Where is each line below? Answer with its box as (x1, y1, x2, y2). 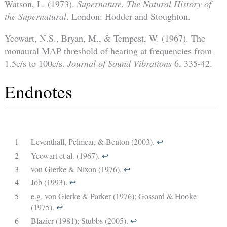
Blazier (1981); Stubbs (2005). (30, 215, 130, 226)
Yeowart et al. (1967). (30, 149, 102, 161)
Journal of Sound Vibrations (67, 57, 172, 70)
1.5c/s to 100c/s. (4, 57, 67, 70)
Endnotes (4, 80, 72, 104)
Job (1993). (30, 177, 69, 188)
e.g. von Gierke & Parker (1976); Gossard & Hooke (30, 191, 197, 202)
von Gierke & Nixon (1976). (30, 163, 124, 174)
